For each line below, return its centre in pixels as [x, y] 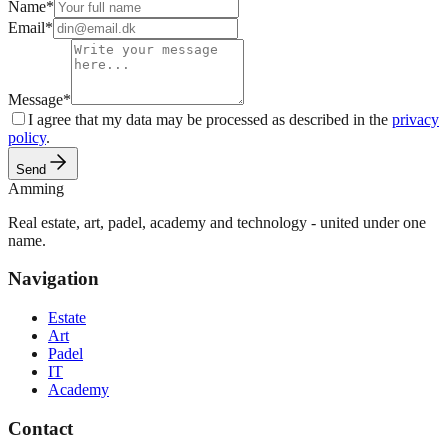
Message [35, 99]
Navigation [53, 279]
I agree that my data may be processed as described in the [210, 119]
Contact [40, 428]
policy [27, 137]
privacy [415, 119]
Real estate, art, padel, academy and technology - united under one [217, 222]
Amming [36, 188]
